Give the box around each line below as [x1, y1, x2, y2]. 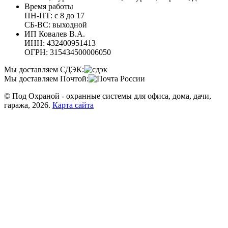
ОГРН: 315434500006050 [24, 48, 111, 57]
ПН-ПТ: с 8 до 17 [24, 11, 84, 20]
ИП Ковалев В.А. [24, 30, 85, 39]
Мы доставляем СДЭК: [4, 65, 84, 74]
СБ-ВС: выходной [24, 20, 87, 30]
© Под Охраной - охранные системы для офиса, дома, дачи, [4, 92, 211, 101]
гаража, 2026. [4, 101, 52, 110]
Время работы [24, 2, 73, 11]
